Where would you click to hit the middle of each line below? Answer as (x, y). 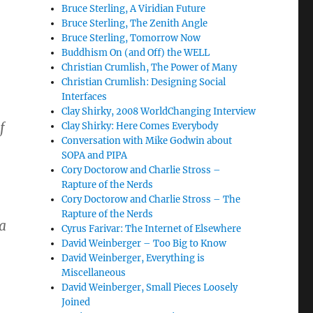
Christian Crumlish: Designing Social (144, 82)
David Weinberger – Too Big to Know (144, 243)
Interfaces (85, 97)
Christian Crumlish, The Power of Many (150, 67)
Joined (76, 302)
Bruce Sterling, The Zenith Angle (135, 23)
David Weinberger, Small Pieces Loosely (150, 287)
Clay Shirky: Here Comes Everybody (140, 126)
